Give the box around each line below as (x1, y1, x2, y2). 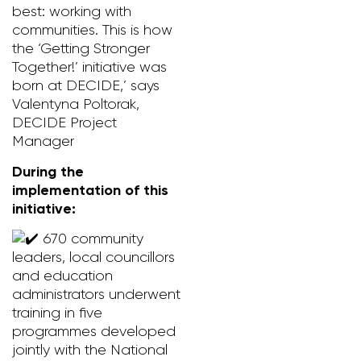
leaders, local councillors (12, 249, 175, 266)
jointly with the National (12, 342, 168, 359)
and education (12, 268, 113, 284)
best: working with (12, 3, 131, 20)
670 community (39, 230, 143, 247)
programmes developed (12, 323, 176, 340)
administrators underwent (12, 286, 180, 303)
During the (12, 162, 84, 180)
